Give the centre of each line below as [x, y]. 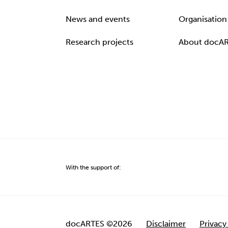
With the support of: [93, 167]
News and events [98, 19]
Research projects [99, 42]
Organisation [203, 19]
